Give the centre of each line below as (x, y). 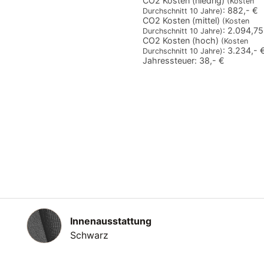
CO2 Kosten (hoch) (181, 40)
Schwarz (89, 235)
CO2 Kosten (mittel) (182, 20)
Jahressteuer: (169, 60)
